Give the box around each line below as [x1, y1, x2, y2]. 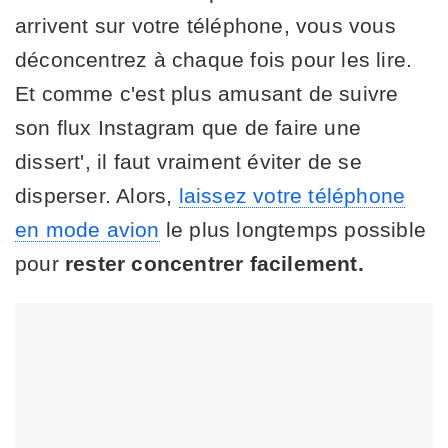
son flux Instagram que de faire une [15, 115, 362, 139]
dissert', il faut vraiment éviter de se [15, 149, 362, 173]
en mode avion [15, 217, 160, 241]
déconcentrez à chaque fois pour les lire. [15, 47, 413, 71]
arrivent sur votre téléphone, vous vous [15, 13, 396, 37]
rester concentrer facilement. [65, 251, 364, 275]
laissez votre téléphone [178, 183, 406, 207]
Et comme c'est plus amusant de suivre [15, 81, 399, 105]
